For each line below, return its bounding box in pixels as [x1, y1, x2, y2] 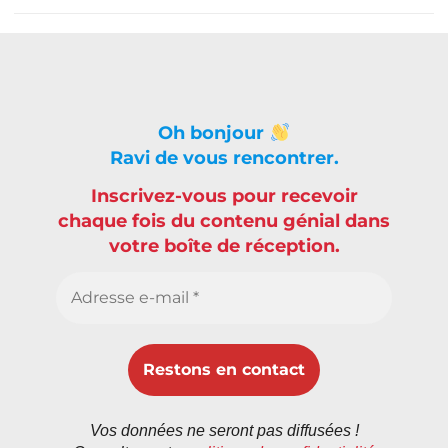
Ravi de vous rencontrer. [109, 147, 339, 170]
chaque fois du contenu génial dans [58, 210, 390, 233]
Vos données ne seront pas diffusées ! [89, 421, 359, 439]
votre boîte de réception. [108, 235, 340, 258]
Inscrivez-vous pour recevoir [90, 185, 358, 208]
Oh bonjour [158, 122, 270, 145]
